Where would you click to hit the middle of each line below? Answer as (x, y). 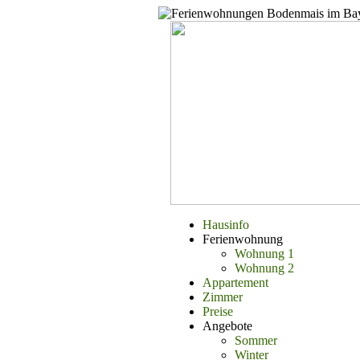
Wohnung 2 (264, 268)
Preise (218, 311)
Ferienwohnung (243, 239)
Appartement (235, 282)
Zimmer (223, 297)
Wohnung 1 (264, 254)
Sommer (256, 340)
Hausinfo (226, 225)
